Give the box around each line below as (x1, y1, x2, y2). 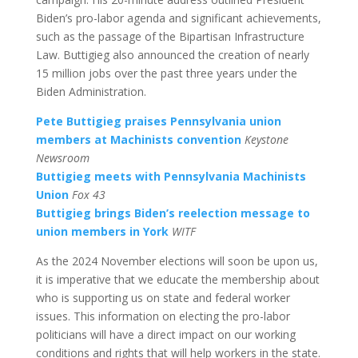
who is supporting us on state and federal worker (35, 289, 290, 305)
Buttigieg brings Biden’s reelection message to (35, 205, 310, 221)
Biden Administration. (35, 83, 146, 99)
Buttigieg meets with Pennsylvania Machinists (35, 168, 306, 184)
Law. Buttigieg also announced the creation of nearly (35, 46, 309, 62)
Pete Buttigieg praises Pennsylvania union (35, 113, 281, 129)
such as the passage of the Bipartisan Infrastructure (35, 28, 304, 44)
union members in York (35, 223, 169, 239)
